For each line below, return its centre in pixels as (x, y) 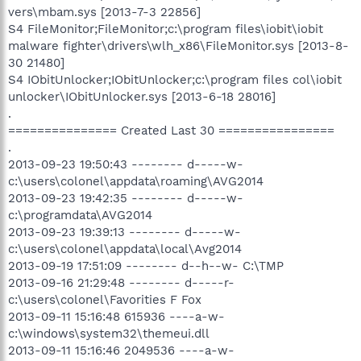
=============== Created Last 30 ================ (171, 130)
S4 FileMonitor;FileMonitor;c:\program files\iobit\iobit (166, 29)
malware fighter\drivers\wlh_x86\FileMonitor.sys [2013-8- (178, 46)
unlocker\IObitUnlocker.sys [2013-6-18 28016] (142, 96)
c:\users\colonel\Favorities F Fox (105, 299)
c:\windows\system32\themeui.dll (109, 333)
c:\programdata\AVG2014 (80, 215)
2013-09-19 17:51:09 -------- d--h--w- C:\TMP (146, 266)
